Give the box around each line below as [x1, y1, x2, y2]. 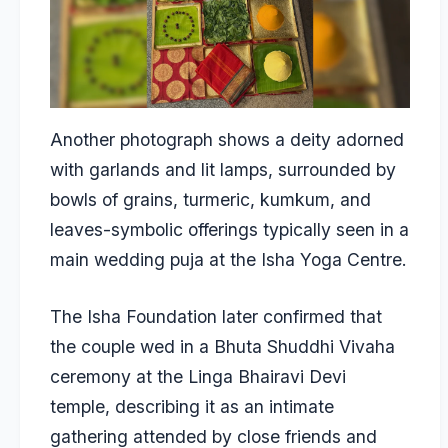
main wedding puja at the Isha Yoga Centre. [50, 249, 407, 271]
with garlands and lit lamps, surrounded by [50, 159, 396, 181]
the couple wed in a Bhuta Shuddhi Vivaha [50, 335, 395, 357]
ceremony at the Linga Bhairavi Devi [50, 365, 346, 387]
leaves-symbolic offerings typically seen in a [50, 219, 409, 241]
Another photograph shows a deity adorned [50, 129, 404, 151]
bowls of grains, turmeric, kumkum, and [50, 189, 371, 211]
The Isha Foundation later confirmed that [50, 305, 382, 327]
